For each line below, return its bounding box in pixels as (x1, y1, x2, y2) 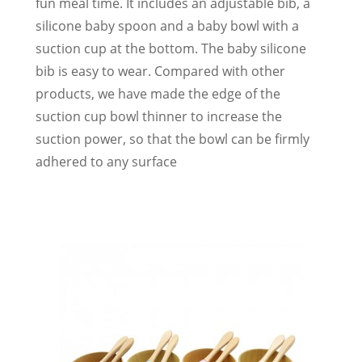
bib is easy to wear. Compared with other (36, 61, 285, 80)
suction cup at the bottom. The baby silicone (36, 39, 306, 57)
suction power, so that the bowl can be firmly (36, 129, 309, 148)
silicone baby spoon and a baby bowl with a (36, 16, 299, 35)
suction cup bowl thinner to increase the (36, 107, 282, 125)
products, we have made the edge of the (36, 84, 280, 103)
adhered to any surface (36, 152, 177, 170)
